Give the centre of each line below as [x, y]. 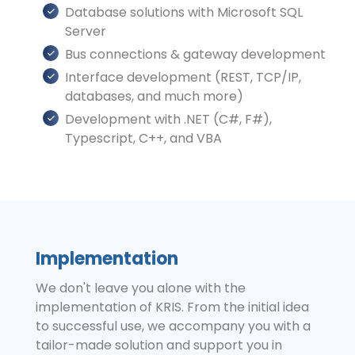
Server [86, 31]
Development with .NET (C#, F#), [168, 119]
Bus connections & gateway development [195, 54]
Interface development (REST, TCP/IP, [183, 77]
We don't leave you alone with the [141, 288]
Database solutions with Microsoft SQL [184, 12]
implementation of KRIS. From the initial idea [172, 307]
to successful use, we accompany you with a [173, 326]
